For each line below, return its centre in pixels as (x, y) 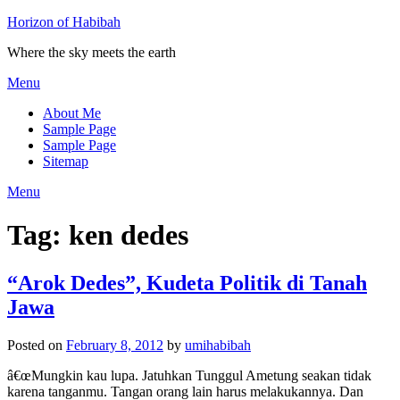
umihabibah (218, 345)
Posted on (37, 345)
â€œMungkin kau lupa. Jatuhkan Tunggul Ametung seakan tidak (189, 375)
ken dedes (129, 235)
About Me (72, 113)
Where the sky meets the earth (92, 52)
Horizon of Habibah (64, 22)
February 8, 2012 (115, 345)
